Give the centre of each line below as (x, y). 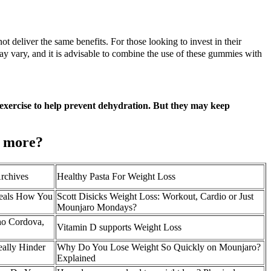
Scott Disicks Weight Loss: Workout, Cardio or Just (155, 196)
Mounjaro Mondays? (97, 207)
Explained (76, 258)
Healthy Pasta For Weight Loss (116, 176)
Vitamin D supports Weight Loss (119, 227)
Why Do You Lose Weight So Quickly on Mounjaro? (159, 247)
